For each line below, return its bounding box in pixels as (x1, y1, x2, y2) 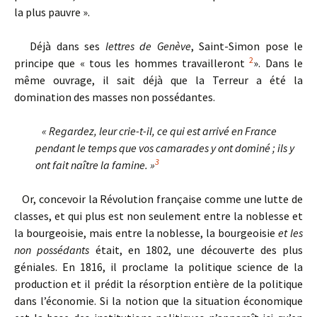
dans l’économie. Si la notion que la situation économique (14, 294, 303, 308)
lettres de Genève (105, 39, 191, 53)
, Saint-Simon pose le (190, 39, 304, 53)
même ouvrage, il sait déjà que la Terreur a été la (14, 73, 303, 87)
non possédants (14, 243, 90, 257)
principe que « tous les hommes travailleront (14, 56, 250, 70)
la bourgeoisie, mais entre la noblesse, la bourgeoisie (14, 226, 279, 240)
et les (278, 226, 304, 240)
